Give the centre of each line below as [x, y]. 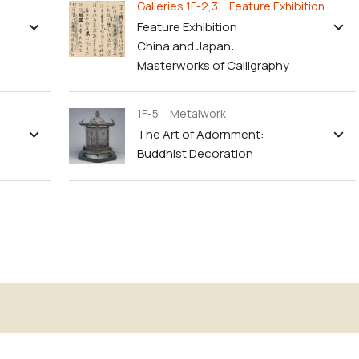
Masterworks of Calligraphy [213, 65]
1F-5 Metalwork [182, 113]
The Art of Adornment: [201, 134]
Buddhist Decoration [195, 153]
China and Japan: [186, 46]
